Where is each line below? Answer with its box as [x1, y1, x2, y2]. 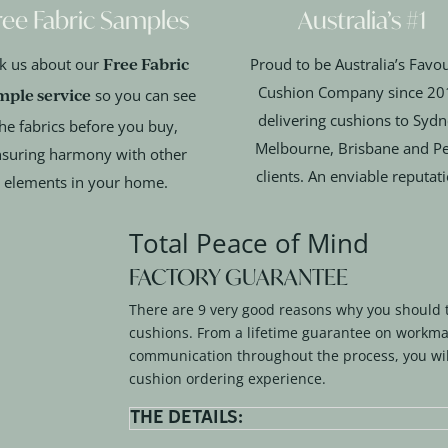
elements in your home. [3, 172, 168, 193]
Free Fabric [102, 53, 189, 75]
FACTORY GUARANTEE [129, 262, 349, 292]
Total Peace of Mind [129, 225, 370, 262]
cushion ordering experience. [129, 369, 327, 389]
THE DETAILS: [130, 408, 244, 428]
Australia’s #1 [298, 4, 427, 37]
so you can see [90, 85, 196, 106]
